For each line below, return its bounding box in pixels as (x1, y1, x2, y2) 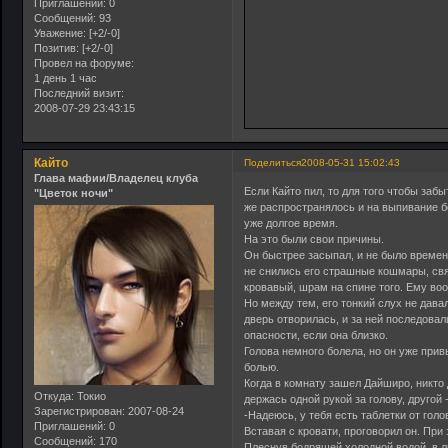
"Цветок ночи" (34, 186, 113, 199)
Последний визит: (34, 87, 124, 100)
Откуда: (34, 390, 74, 403)
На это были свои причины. (244, 233, 385, 246)
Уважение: (34, 27, 86, 40)
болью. (244, 361, 280, 374)
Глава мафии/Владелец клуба (34, 171, 198, 184)
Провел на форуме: (34, 57, 134, 70)
